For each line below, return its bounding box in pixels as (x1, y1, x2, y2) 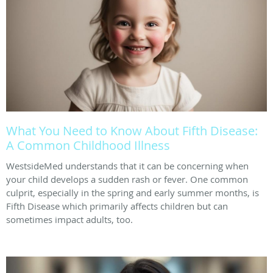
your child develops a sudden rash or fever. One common (6, 172, 248, 185)
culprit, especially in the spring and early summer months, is (6, 186, 259, 199)
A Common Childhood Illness (6, 136, 170, 154)
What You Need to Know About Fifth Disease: (6, 122, 258, 139)
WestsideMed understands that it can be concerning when (6, 159, 249, 172)
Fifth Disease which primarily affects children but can (6, 199, 228, 212)
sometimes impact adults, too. (6, 213, 133, 225)
